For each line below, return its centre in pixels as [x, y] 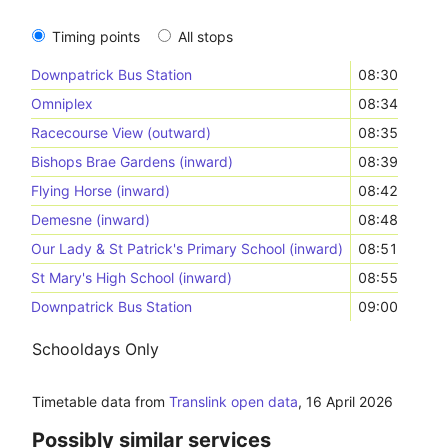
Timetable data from [100, 401]
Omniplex [62, 103]
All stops [205, 36]
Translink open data [233, 401]
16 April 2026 [349, 401]
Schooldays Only [95, 349]
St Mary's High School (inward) [132, 277]
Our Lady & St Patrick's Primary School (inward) [187, 248]
